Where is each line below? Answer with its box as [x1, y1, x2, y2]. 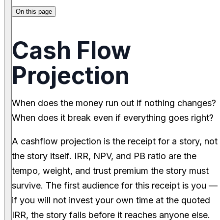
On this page [16, 8, 52, 16]
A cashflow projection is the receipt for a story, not [12, 136, 218, 147]
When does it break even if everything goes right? [12, 112, 214, 123]
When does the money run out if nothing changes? [12, 98, 216, 109]
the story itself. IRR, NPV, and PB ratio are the [12, 151, 196, 162]
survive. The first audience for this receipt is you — [12, 180, 218, 191]
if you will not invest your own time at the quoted [12, 195, 210, 206]
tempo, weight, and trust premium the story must [12, 165, 209, 176]
